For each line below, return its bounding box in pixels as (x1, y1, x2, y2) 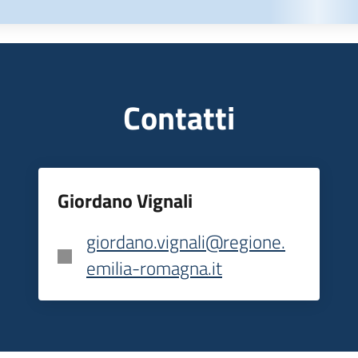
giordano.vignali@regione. (86, 228, 285, 256)
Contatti (123, 93, 235, 141)
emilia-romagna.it (86, 254, 222, 282)
